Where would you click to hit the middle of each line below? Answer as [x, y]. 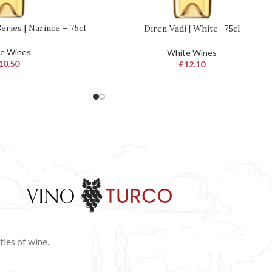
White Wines [192, 52]
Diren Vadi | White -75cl [192, 28]
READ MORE [128, 29]
